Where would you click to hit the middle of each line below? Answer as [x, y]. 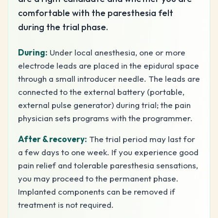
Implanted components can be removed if [97, 191]
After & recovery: [53, 139]
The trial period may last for [142, 139]
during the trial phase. [63, 27]
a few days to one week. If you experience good [108, 152]
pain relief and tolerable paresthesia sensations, [108, 165]
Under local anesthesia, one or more [118, 52]
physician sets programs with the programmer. [105, 118]
